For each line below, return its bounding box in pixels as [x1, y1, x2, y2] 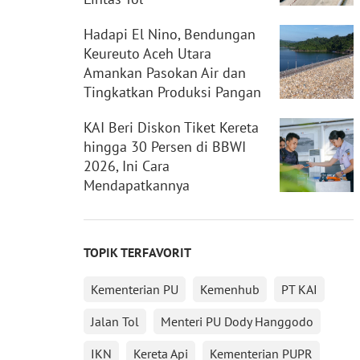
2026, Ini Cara [84, 157, 170, 176]
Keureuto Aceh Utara [84, 44, 212, 63]
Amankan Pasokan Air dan [84, 63, 247, 83]
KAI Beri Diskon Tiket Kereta [84, 118, 260, 137]
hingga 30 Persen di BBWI [84, 137, 247, 157]
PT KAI [281, 281, 318, 298]
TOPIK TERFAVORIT [84, 244, 192, 261]
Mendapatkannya [84, 176, 190, 195]
